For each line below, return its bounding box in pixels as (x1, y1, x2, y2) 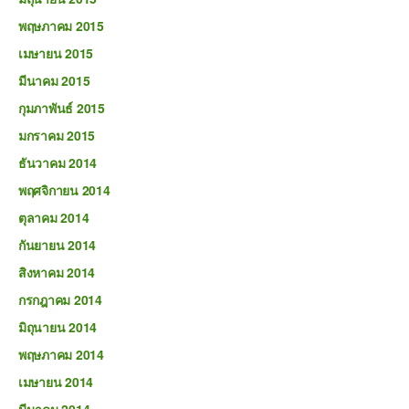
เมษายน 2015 (18, 44, 94, 62)
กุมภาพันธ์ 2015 (18, 99, 105, 117)
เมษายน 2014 (18, 372, 94, 391)
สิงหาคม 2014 (18, 263, 96, 281)
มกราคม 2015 (18, 126, 96, 144)
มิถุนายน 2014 (18, 318, 98, 336)
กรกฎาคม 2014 (18, 290, 102, 309)
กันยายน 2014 (18, 236, 97, 254)
